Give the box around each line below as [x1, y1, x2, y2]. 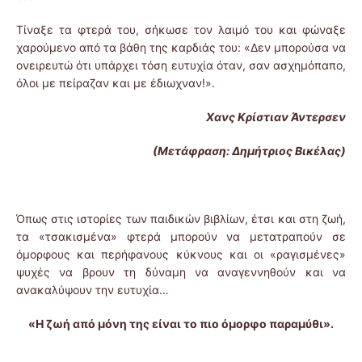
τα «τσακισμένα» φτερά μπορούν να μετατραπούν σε [16, 229, 346, 244]
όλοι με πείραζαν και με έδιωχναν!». [16, 76, 215, 90]
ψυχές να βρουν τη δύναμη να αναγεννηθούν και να [16, 265, 346, 280]
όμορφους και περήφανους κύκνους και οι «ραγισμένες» [16, 247, 346, 262]
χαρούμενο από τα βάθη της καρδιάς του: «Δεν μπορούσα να [16, 40, 346, 55]
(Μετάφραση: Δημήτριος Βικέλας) [153, 144, 346, 158]
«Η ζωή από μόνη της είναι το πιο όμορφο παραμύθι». [28, 317, 334, 331]
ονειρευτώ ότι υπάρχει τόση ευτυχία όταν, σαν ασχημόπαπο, [16, 58, 346, 73]
